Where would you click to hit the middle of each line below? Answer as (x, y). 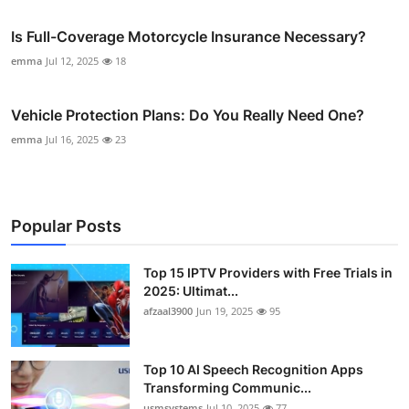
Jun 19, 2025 (225, 311)
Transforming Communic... (227, 388)
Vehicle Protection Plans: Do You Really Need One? (188, 115)
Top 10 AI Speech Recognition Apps (253, 370)
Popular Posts (66, 226)
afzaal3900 (168, 311)
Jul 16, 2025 (72, 140)
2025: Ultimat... (191, 291)
